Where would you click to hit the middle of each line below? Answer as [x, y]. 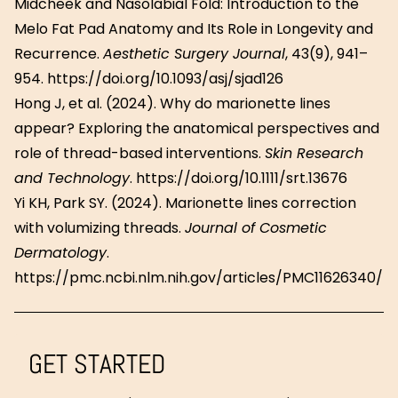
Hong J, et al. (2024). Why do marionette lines [172, 103]
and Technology [72, 178]
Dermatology [60, 253]
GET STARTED [97, 364]
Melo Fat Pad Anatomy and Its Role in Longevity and [194, 29]
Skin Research [314, 153]
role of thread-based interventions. [139, 153]
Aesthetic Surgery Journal [194, 54]
